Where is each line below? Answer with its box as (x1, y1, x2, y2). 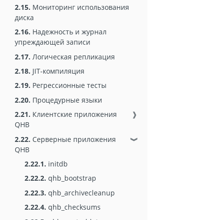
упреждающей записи (15, 37, 90, 47)
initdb (46, 159, 68, 168)
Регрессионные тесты (30, 81, 107, 90)
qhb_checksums (46, 202, 101, 212)
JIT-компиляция (30, 66, 84, 76)
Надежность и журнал (30, 27, 107, 37)
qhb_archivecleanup (46, 188, 115, 197)
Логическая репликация (30, 52, 115, 61)
